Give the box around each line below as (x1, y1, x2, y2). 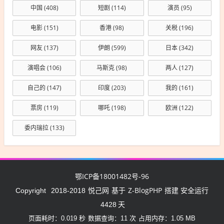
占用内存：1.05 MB (138, 214, 195, 222)
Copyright (15, 186, 46, 194)
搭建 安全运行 (164, 186, 208, 194)
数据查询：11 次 (88, 214, 136, 222)
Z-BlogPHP (128, 185, 162, 195)
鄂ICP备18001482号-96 (75, 171, 149, 181)
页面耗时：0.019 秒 (28, 214, 85, 222)
